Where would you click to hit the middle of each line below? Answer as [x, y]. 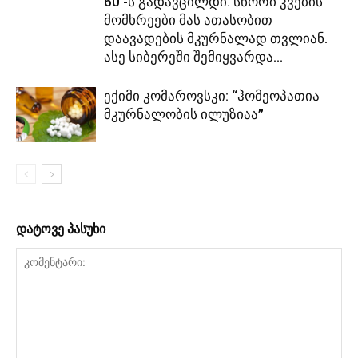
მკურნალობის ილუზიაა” [184, 115]
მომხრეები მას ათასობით [188, 20]
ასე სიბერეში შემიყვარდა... [193, 57]
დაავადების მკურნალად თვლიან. [216, 39]
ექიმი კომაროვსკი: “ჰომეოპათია [212, 96]
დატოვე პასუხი [61, 229]
